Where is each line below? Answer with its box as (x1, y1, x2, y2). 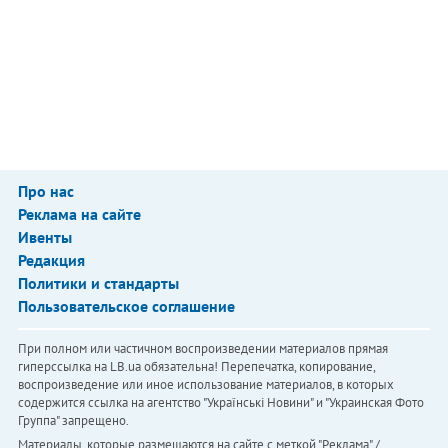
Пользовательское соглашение (17, 296, 235, 316)
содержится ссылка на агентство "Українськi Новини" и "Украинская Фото (17, 394, 424, 411)
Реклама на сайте (17, 204, 141, 224)
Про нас (17, 181, 74, 201)
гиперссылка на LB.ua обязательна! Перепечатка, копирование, (17, 358, 375, 375)
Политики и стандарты (17, 273, 179, 293)
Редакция (17, 250, 85, 270)
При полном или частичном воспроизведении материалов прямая (17, 340, 388, 357)
